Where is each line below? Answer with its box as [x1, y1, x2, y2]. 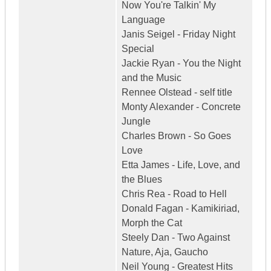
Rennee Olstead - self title [122, 87, 232, 98]
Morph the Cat [122, 218, 182, 229]
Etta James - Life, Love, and [122, 160, 240, 171]
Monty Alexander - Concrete [122, 102, 241, 113]
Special [122, 44, 154, 54]
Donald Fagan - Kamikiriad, [122, 203, 240, 214]
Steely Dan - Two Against [122, 232, 230, 243]
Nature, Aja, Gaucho [122, 247, 208, 258]
